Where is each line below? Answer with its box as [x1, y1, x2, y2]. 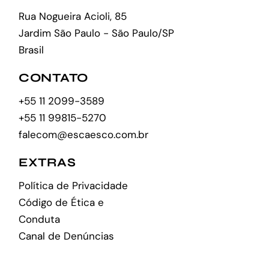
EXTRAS [19, 154, 76, 170]
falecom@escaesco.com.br [19, 127, 149, 141]
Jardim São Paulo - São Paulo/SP [19, 26, 175, 40]
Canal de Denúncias [19, 229, 115, 243]
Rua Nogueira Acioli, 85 [19, 9, 127, 23]
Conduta [19, 212, 61, 226]
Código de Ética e [19, 195, 104, 209]
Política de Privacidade [19, 178, 128, 192]
